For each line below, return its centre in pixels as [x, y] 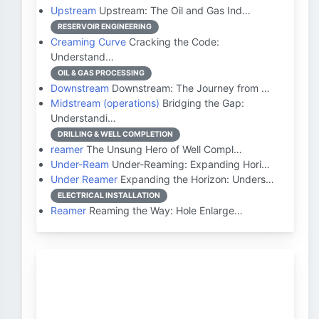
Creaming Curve [88, 42]
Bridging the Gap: [202, 103]
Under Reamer [84, 179]
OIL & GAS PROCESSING [101, 73]
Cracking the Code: [173, 42]
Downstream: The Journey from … [189, 88]
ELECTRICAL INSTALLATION [109, 195]
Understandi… [83, 118]
